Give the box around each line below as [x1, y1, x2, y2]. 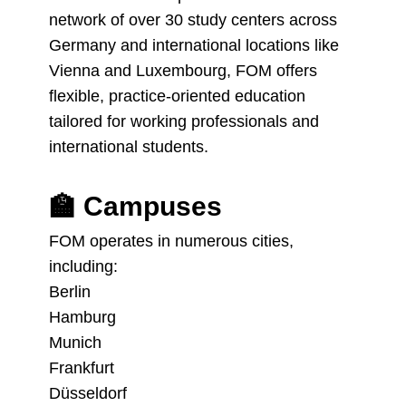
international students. [49, 138, 213, 156]
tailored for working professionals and [49, 112, 319, 130]
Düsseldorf [49, 384, 127, 402]
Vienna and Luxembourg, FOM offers [49, 62, 317, 80]
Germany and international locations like [49, 36, 339, 54]
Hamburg [49, 308, 116, 326]
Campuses [83, 191, 222, 221]
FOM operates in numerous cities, [49, 232, 294, 250]
